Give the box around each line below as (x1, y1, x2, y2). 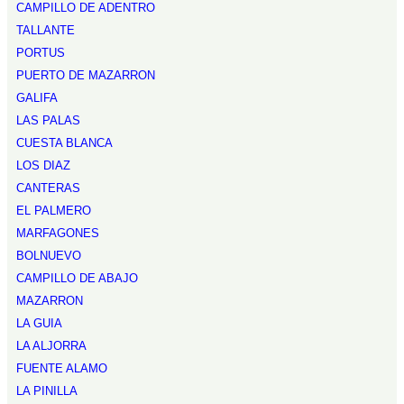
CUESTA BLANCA (16, 136, 113, 150)
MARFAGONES (16, 226, 99, 240)
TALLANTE (16, 23, 75, 37)
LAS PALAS (16, 114, 80, 127)
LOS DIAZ (16, 159, 70, 172)
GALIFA (16, 91, 58, 105)
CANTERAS (16, 181, 80, 195)
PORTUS (16, 46, 65, 60)
